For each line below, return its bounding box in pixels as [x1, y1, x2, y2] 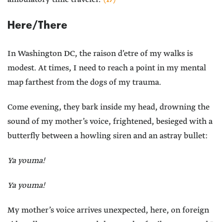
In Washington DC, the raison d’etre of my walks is [7, 49, 193, 59]
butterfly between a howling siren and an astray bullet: [7, 131, 208, 142]
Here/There [7, 19, 67, 32]
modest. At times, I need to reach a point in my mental [7, 63, 206, 74]
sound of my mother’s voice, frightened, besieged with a [7, 116, 213, 127]
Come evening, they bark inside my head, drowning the [7, 102, 210, 113]
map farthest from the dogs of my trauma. [7, 77, 161, 88]
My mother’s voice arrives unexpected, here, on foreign [7, 205, 209, 216]
